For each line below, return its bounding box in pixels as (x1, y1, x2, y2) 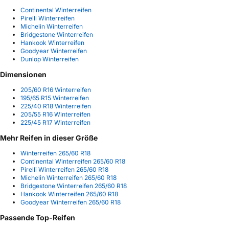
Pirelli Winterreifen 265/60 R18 (20, 165, 108, 173)
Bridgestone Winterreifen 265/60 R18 (20, 181, 127, 190)
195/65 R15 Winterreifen (20, 94, 89, 102)
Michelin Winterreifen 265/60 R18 (20, 173, 117, 181)
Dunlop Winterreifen (20, 55, 79, 63)
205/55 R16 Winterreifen (20, 110, 90, 118)
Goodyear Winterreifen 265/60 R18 (20, 198, 121, 206)
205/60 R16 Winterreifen (20, 85, 91, 94)
